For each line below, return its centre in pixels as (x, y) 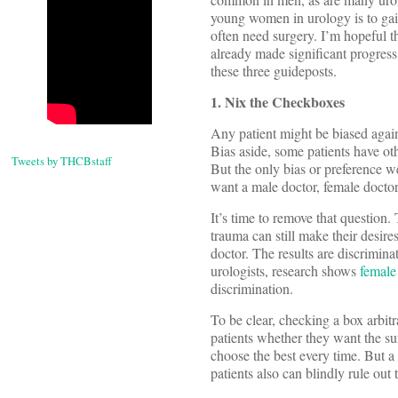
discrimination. (252, 289)
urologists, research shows (285, 271)
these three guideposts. (274, 71)
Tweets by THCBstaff (62, 161)
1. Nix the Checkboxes (278, 102)
